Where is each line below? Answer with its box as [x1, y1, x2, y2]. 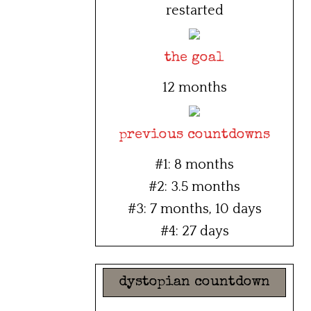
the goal [165, 51, 224, 66]
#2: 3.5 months [149, 179, 240, 195]
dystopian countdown [119, 276, 270, 290]
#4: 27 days [160, 224, 229, 239]
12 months [162, 80, 227, 96]
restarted [165, 3, 224, 19]
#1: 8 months [155, 157, 234, 173]
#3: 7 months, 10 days [127, 201, 262, 217]
